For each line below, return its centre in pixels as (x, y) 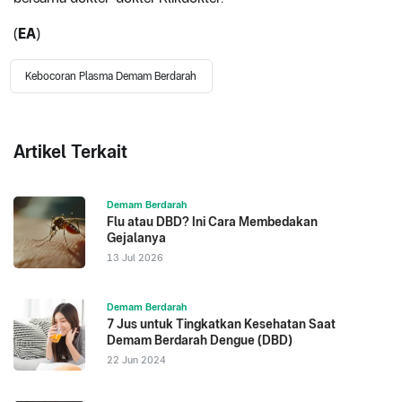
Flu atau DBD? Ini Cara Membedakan (212, 222)
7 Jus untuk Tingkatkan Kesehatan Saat (221, 324)
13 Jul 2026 (135, 258)
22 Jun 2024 (136, 360)
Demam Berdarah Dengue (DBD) (200, 341)
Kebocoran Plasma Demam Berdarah (111, 77)
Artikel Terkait (70, 152)
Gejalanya (136, 238)
